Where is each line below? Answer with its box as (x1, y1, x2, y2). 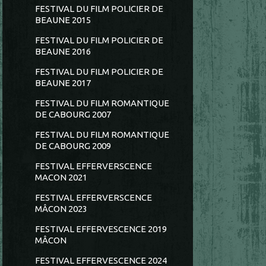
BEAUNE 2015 (35, 15, 91, 26)
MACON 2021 (35, 172, 88, 183)
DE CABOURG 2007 (35, 109, 112, 120)
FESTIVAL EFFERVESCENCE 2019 (35, 224, 167, 235)
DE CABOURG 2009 (35, 141, 112, 151)
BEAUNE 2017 (35, 78, 91, 88)
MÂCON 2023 (35, 204, 88, 214)
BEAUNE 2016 (35, 46, 91, 57)
